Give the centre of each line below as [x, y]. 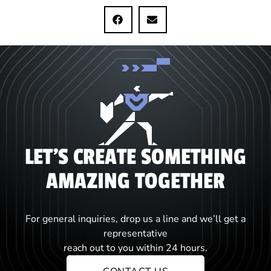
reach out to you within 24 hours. [135, 248]
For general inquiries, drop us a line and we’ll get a [135, 219]
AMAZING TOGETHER [135, 182]
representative [135, 234]
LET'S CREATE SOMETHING [135, 158]
